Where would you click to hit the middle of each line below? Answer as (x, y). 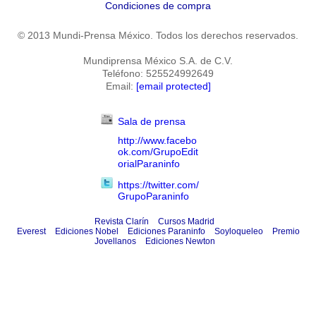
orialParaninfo (148, 164)
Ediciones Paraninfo (166, 231)
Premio (286, 231)
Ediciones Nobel (86, 231)
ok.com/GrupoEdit (158, 152)
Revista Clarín (122, 221)
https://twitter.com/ (158, 185)
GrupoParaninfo (153, 196)
